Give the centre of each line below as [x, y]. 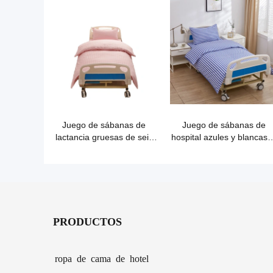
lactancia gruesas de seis [104, 137]
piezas [104, 149]
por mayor [224, 149]
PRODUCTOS [87, 221]
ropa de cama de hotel [102, 258]
